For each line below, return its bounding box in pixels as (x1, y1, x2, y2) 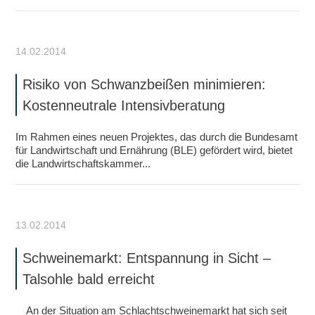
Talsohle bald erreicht (22, 271, 155, 287)
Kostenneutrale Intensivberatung (22, 98, 226, 113)
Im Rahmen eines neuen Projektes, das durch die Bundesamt (15, 131, 298, 143)
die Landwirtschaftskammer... (15, 157, 151, 169)
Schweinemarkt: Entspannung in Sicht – (22, 250, 271, 266)
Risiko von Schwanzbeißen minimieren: (22, 77, 266, 92)
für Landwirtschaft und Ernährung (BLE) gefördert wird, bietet (15, 144, 293, 156)
